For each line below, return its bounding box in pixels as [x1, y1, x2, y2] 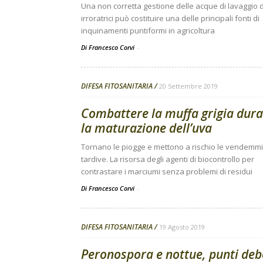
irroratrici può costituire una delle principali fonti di [81, 13, 259, 23]
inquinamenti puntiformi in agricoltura [81, 25, 215, 36]
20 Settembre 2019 [159, 82, 218, 90]
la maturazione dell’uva [81, 120, 212, 136]
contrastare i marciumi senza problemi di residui [81, 166, 252, 177]
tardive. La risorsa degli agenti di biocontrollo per [81, 154, 254, 164]
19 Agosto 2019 [159, 222, 205, 231]
